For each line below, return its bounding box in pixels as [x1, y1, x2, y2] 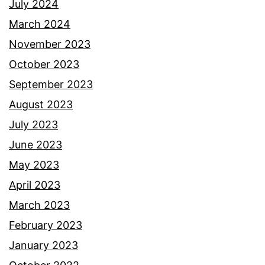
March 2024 [9, 17, 70, 30]
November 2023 [9, 37, 91, 50]
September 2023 [9, 77, 93, 91]
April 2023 [9, 178, 60, 191]
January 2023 [9, 238, 78, 251]
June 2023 [9, 138, 62, 151]
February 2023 [9, 218, 82, 231]
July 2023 [9, 118, 58, 131]
